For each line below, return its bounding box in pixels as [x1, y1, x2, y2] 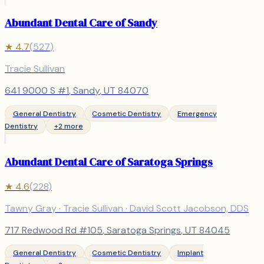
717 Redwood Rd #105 [5, 223, 103, 236]
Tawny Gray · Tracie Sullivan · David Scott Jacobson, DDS [5, 202, 249, 214]
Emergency [177, 108, 217, 118]
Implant [177, 247, 203, 258]
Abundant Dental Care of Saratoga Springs [5, 154, 213, 170]
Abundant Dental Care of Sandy [5, 15, 157, 30]
